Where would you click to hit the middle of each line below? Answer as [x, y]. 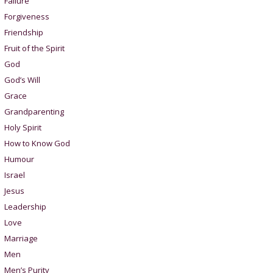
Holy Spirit [23, 128]
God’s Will [22, 80]
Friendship [23, 33]
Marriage [21, 239]
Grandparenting [34, 112]
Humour [19, 159]
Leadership [25, 207]
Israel [14, 175]
